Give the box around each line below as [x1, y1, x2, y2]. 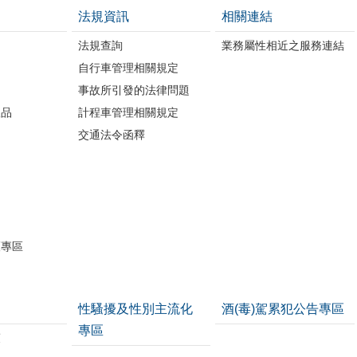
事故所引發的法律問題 [77, 83, 190, 96]
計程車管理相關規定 [77, 105, 178, 119]
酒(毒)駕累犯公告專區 [222, 301, 345, 316]
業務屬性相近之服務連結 [222, 38, 345, 52]
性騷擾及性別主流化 [77, 301, 193, 316]
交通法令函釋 [77, 127, 145, 141]
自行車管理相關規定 [77, 61, 178, 74]
